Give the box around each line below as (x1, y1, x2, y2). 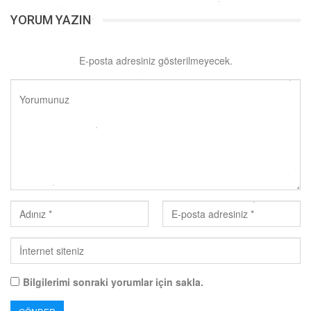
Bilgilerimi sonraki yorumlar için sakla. (23, 275, 203, 289)
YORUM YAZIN (10, 12, 91, 28)
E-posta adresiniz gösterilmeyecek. (78, 53, 233, 68)
